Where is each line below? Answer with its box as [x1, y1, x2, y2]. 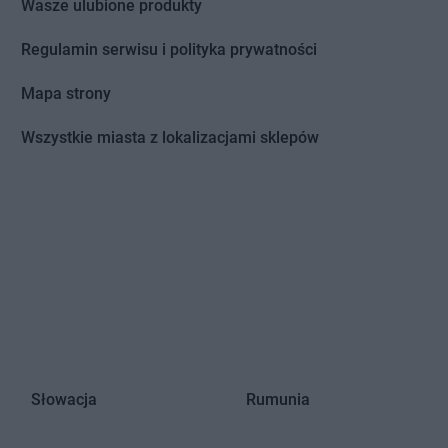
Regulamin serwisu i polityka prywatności [21, 40, 318, 60]
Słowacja [30, 390, 97, 410]
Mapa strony [21, 84, 112, 104]
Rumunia [245, 390, 310, 410]
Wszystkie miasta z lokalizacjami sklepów [21, 128, 320, 148]
